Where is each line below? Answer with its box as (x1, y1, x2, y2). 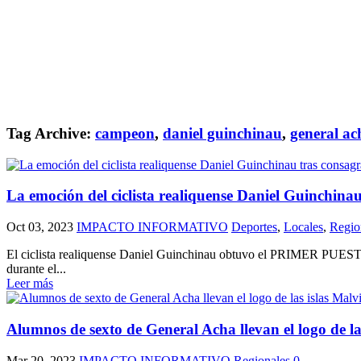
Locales (284, 220, 323, 234)
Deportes (231, 220, 277, 234)
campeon (95, 124, 155, 142)
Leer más (6, 276, 53, 291)
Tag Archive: (6, 124, 95, 142)
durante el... (6, 262, 66, 276)
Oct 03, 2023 (6, 220, 73, 234)
